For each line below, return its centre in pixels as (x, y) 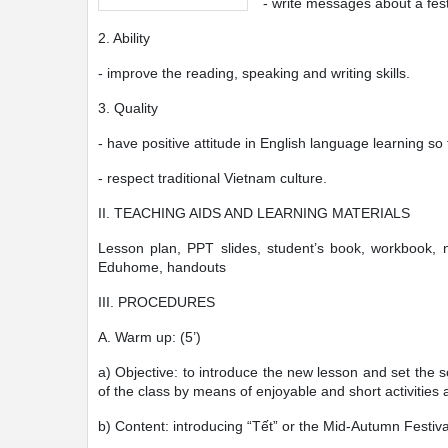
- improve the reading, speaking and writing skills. (254, 73)
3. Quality (128, 108)
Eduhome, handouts (162, 267)
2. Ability (124, 38)
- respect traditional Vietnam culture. (212, 178)
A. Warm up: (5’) (149, 337)
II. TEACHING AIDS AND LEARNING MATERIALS (254, 213)
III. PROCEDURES (156, 302)
